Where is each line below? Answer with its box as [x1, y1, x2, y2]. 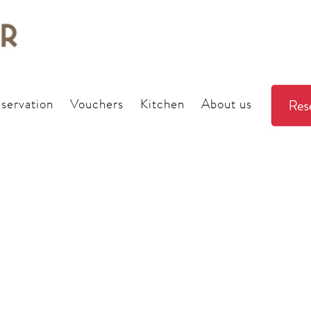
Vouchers [70, 94, 124, 114]
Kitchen [140, 94, 185, 114]
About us [201, 94, 252, 114]
